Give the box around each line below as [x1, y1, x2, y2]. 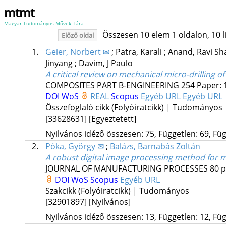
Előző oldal [61, 31, 94, 40]
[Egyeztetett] [88, 113, 136, 125]
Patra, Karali [115, 46, 164, 58]
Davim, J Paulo [78, 58, 133, 69]
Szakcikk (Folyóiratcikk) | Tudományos [45, 185, 189, 197]
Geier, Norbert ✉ [45, 46, 109, 58]
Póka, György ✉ [45, 141, 104, 152]
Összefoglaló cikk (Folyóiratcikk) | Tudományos [45, 102, 222, 114]
